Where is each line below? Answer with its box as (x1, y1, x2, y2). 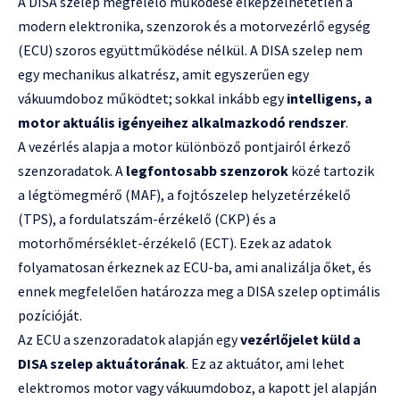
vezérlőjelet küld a (240, 330, 361, 349)
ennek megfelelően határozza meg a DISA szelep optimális (18, 282, 380, 301)
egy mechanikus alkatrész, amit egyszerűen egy (18, 65, 309, 84)
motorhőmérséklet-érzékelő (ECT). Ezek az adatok (18, 234, 331, 253)
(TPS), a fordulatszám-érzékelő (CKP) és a (18, 210, 276, 229)
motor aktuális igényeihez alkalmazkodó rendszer (18, 113, 346, 132)
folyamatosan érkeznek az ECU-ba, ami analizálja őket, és (18, 258, 371, 277)
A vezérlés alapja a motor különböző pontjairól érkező (18, 137, 351, 156)
